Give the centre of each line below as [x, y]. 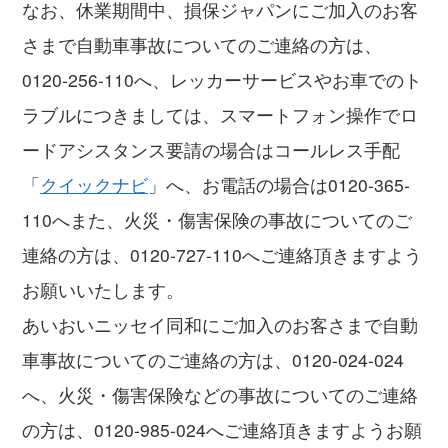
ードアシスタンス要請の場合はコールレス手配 [210, 150]
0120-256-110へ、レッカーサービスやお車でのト [221, 80]
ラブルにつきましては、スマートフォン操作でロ [219, 115]
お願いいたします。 [102, 290]
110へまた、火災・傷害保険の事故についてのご [216, 220]
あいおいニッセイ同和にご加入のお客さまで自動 [219, 325]
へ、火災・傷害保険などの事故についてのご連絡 [219, 395]
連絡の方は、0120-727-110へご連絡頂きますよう [221, 255]
